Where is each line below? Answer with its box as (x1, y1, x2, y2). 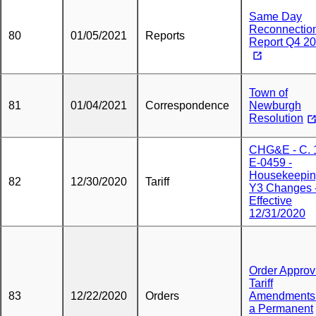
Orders (145, 290, 179, 302)
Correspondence (145, 99, 229, 111)
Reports (145, 30, 185, 42)
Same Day (249, 11, 302, 23)
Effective (249, 195, 292, 207)
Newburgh (249, 99, 301, 111)
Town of (249, 87, 288, 99)
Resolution (249, 112, 303, 124)
